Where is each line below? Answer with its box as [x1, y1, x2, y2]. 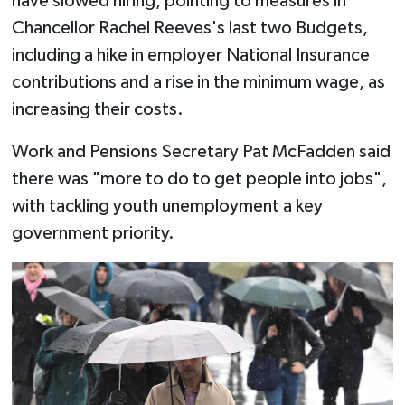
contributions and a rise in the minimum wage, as [11, 72, 385, 91]
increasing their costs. [11, 99, 184, 118]
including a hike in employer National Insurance [11, 45, 370, 64]
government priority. [11, 223, 174, 242]
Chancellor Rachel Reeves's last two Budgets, [11, 18, 368, 37]
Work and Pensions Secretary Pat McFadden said [11, 142, 391, 161]
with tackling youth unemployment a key [11, 196, 323, 215]
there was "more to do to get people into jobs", [11, 169, 387, 188]
